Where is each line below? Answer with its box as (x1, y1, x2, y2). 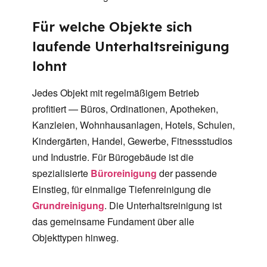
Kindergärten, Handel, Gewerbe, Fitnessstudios (32, 134, 232, 148)
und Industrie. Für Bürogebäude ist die (32, 150, 194, 164)
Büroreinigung (91, 166, 157, 181)
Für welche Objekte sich (32, 18, 192, 36)
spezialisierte (32, 166, 91, 181)
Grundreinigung (32, 198, 104, 213)
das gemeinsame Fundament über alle (32, 215, 194, 229)
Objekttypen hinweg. (32, 231, 119, 245)
